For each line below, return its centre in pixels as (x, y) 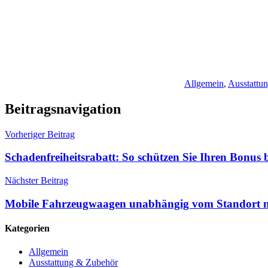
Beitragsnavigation (63, 109)
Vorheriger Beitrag (40, 134)
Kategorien (27, 229)
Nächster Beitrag (36, 181)
